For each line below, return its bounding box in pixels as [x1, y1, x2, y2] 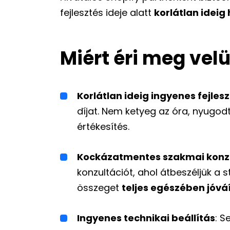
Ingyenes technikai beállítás [77, 212, 215, 224]
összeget [77, 181, 122, 194]
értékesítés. [77, 120, 129, 133]
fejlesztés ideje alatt [60, 6, 154, 19]
